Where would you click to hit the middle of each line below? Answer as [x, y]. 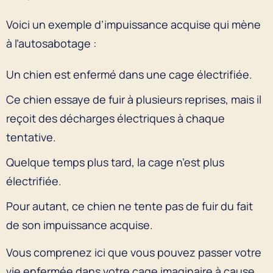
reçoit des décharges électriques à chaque [115, 118]
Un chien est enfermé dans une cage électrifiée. [129, 74]
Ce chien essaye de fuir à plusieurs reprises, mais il [134, 99]
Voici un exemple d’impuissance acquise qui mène [133, 24]
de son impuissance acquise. [81, 225]
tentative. [31, 137]
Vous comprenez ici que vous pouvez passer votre [134, 252]
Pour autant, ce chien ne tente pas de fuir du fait [129, 206]
